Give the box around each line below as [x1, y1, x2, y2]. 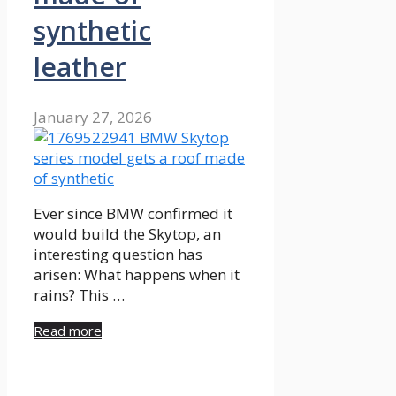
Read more [34, 321, 102, 339]
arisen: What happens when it [34, 263, 240, 285]
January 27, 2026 [34, 106, 152, 127]
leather [34, 48, 126, 85]
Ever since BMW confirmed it [34, 202, 232, 224]
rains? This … [34, 284, 125, 305]
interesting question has [34, 243, 202, 264]
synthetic [34, 11, 151, 49]
